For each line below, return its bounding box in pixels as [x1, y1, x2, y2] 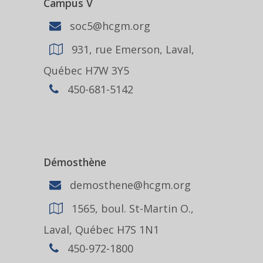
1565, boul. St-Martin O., [69, 201, 194, 215]
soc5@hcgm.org [67, 18, 150, 33]
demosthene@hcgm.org [67, 177, 191, 192]
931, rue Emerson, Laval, [69, 42, 194, 56]
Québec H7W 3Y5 [43, 63, 129, 77]
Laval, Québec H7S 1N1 [43, 222, 159, 237]
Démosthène [43, 155, 106, 169]
